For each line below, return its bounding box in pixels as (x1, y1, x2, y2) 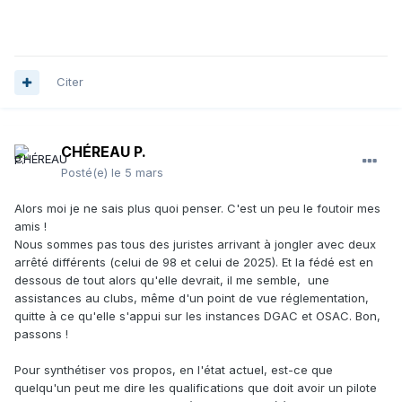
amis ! (14, 219, 47, 234)
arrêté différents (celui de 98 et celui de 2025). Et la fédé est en (14, 255, 373, 270)
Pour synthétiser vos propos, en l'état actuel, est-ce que (14, 363, 333, 378)
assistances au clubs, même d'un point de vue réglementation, (14, 291, 369, 306)
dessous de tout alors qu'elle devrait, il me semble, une (14, 273, 329, 288)
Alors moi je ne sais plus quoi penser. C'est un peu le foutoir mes (14, 201, 380, 216)
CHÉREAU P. (61, 143, 146, 162)
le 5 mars (111, 165, 163, 180)
